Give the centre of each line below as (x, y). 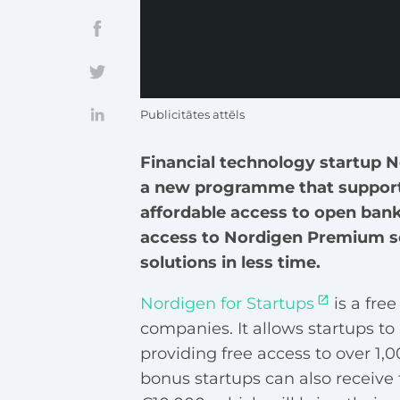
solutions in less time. (232, 263)
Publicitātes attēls (192, 115)
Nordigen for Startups (227, 304)
